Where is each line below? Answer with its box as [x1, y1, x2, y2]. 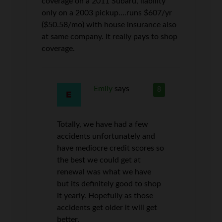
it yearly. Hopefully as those [57, 192, 154, 200]
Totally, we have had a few [57, 120, 149, 128]
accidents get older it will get [57, 204, 158, 212]
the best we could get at [57, 156, 141, 164]
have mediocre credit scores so [57, 144, 165, 152]
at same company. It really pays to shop [42, 33, 178, 41]
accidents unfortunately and [57, 132, 156, 140]
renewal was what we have [57, 168, 152, 176]
